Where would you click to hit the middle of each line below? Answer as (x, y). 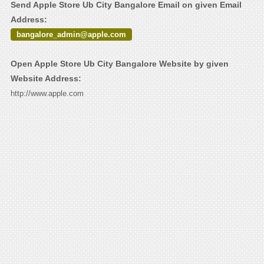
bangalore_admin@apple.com (71, 35)
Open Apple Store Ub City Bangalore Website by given (119, 64)
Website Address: (46, 79)
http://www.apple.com (47, 94)
